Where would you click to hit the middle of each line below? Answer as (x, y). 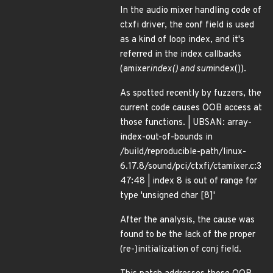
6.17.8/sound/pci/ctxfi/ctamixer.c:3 (191, 167)
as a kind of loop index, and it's (182, 40)
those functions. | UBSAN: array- (186, 123)
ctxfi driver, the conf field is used (187, 25)
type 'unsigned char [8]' (168, 196)
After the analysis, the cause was (187, 220)
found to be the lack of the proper (188, 235)
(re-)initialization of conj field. (181, 250)
